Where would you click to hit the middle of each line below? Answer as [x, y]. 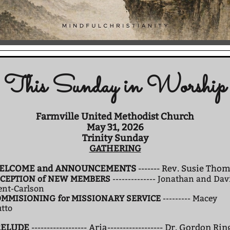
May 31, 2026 [115, 127]
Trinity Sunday [115, 138]
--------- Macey [189, 198]
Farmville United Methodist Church [115, 117]
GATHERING [115, 149]
